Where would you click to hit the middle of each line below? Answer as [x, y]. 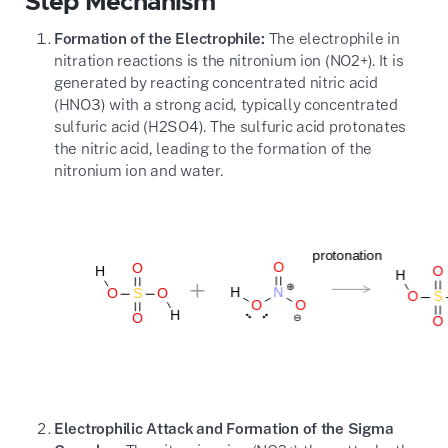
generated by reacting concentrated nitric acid [215, 82]
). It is [385, 60]
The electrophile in [332, 38]
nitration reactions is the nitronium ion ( [191, 60]
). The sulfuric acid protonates [302, 126]
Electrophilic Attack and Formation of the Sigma [223, 427]
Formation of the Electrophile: [159, 38]
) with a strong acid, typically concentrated [249, 104]
